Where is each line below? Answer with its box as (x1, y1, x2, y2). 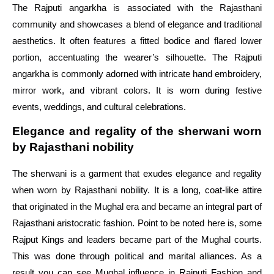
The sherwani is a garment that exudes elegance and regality (12, 168, 262, 179)
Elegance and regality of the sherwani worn (12, 125, 262, 138)
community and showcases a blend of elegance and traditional (12, 18, 262, 29)
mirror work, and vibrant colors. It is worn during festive (12, 84, 262, 95)
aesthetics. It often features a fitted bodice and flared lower (12, 35, 262, 46)
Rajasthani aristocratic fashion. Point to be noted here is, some (12, 218, 262, 229)
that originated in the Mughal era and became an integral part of (12, 201, 262, 212)
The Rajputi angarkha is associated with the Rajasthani (12, 2, 262, 13)
